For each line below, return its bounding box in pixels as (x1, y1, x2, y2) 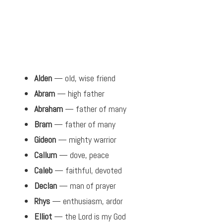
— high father (55, 88, 105, 100)
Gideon (34, 134, 56, 146)
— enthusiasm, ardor (50, 195, 123, 207)
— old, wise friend (52, 72, 115, 84)
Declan (34, 180, 57, 192)
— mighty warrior (56, 134, 116, 146)
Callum (34, 149, 57, 161)
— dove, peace (57, 149, 109, 161)
